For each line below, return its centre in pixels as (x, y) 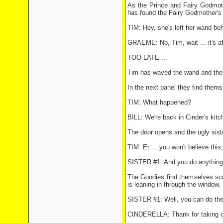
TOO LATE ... (147, 57)
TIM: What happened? (159, 102)
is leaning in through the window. (174, 184)
